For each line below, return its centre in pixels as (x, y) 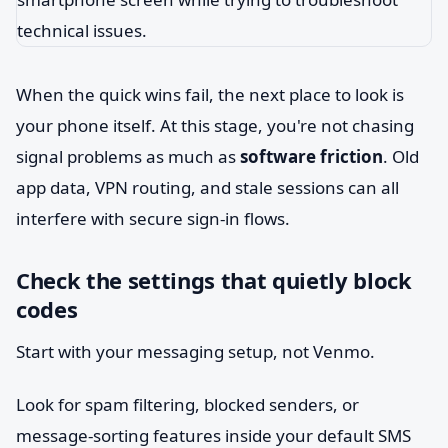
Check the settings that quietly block (214, 280)
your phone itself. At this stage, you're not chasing (215, 125)
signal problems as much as (128, 156)
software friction (311, 156)
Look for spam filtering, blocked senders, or (187, 404)
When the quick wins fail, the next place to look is (210, 94)
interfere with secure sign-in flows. (153, 218)
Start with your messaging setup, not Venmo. (195, 351)
